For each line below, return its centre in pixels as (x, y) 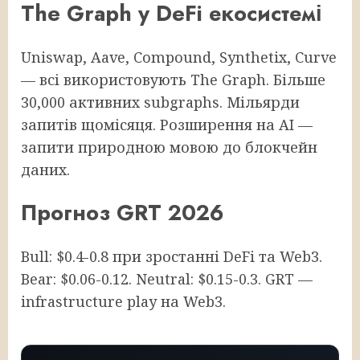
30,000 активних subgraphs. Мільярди (160, 102)
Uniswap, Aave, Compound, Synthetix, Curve (179, 57)
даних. (45, 169)
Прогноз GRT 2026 (123, 213)
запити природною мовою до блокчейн (169, 147)
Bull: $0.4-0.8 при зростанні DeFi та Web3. (172, 256)
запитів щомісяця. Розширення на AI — (167, 124)
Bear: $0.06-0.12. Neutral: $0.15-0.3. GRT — (167, 278)
